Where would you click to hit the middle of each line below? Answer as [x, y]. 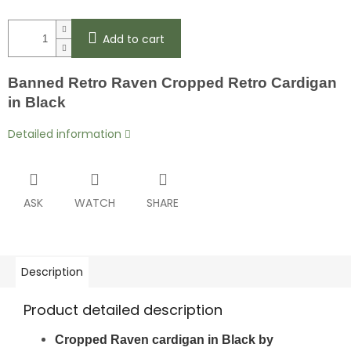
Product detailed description [123, 310]
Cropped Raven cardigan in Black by [164, 340]
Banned [38, 83]
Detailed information [65, 134]
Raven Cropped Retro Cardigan [224, 83]
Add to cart [134, 40]
